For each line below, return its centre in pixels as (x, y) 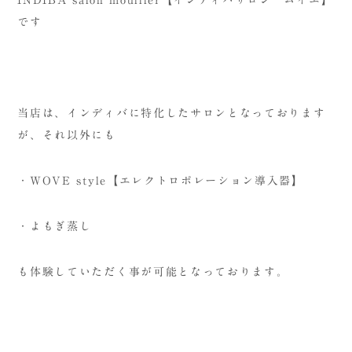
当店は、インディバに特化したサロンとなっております (172, 113)
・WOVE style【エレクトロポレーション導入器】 (161, 180)
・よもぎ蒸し (55, 226)
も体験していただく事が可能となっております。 (153, 271)
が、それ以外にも (67, 135)
